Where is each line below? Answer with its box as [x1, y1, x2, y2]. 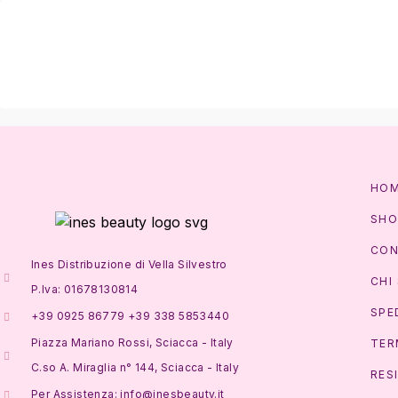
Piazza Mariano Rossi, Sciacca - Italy [31, 336, 234, 350]
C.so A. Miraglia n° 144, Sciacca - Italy [31, 361, 239, 375]
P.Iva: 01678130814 [31, 283, 139, 297]
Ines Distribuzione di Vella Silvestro [31, 258, 227, 272]
